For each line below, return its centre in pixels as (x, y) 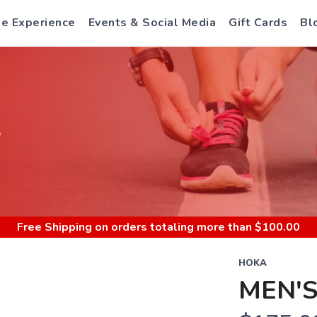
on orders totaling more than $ (177, 227)
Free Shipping (54, 227)
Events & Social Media (152, 23)
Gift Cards (258, 23)
